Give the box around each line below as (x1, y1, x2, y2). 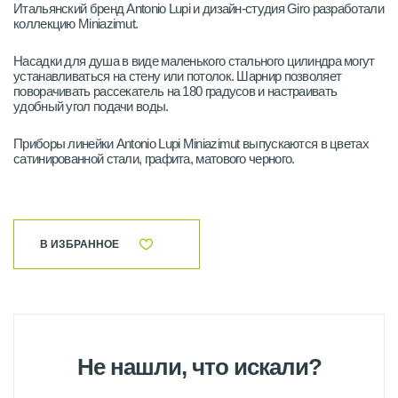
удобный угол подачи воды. (13, 99, 169, 114)
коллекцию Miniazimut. (13, 16, 139, 31)
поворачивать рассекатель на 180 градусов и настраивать (13, 84, 338, 99)
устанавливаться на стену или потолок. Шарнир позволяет (13, 68, 342, 84)
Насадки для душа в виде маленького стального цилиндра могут (13, 53, 375, 68)
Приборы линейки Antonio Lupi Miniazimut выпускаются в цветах (13, 136, 370, 151)
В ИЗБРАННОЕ (40, 238, 119, 251)
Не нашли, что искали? (76, 354, 322, 380)
